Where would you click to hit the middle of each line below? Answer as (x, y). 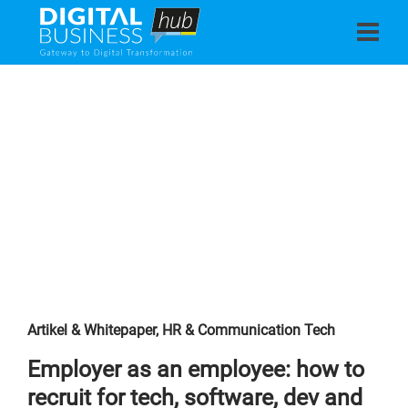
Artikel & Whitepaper (92, 330)
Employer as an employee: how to (196, 369)
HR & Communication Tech (249, 330)
